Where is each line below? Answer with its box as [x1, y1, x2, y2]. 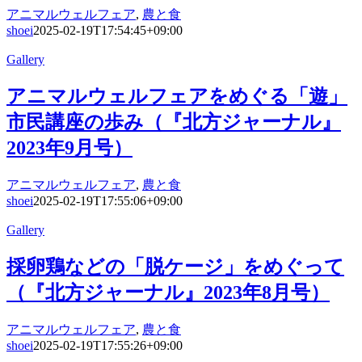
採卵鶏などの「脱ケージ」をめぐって [6, 255, 344, 277]
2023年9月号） [6, 137, 133, 159]
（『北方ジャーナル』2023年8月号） [6, 281, 330, 303]
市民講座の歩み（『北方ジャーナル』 [6, 112, 341, 133]
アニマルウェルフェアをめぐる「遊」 [6, 86, 347, 107]
